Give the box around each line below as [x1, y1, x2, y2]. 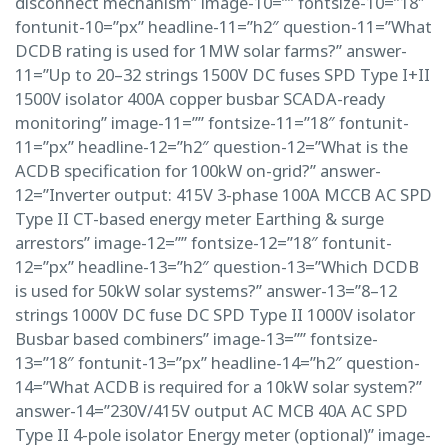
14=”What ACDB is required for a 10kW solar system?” [15, 374, 422, 398]
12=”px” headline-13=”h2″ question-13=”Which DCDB [15, 254, 419, 278]
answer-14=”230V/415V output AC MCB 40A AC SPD [15, 398, 408, 422]
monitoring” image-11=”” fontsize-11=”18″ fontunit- [15, 110, 409, 134]
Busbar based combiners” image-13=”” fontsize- [15, 326, 378, 350]
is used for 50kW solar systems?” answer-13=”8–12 [15, 278, 397, 302]
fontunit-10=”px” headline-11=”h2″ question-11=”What [15, 14, 432, 38]
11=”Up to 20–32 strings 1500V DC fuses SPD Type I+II [15, 62, 430, 86]
